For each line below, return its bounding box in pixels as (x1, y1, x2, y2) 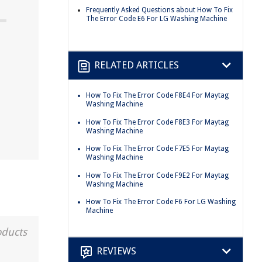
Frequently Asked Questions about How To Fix (86, 6, 233, 15)
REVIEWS (96, 245, 136, 257)
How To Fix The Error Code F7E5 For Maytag (86, 144, 229, 153)
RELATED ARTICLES (94, 59, 179, 71)
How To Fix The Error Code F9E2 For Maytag (86, 171, 229, 180)
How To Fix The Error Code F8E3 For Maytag (86, 118, 229, 126)
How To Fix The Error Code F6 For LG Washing (86, 198, 236, 206)
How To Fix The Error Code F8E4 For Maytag (86, 91, 229, 99)
